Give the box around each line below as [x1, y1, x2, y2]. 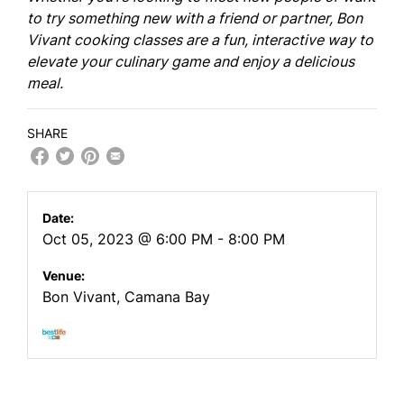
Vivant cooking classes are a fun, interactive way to [27, 31, 373, 49]
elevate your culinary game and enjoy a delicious [27, 52, 354, 70]
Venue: [42, 268, 85, 283]
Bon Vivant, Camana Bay [42, 288, 210, 306]
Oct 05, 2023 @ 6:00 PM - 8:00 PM [42, 230, 285, 248]
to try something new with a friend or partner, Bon [27, 9, 363, 27]
